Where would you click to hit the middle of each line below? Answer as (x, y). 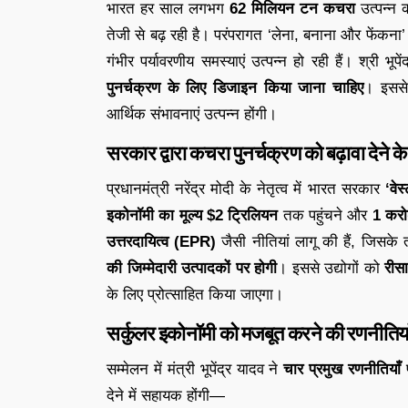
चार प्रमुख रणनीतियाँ (342, 369)
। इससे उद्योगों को (331, 268)
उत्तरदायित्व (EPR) (162, 241)
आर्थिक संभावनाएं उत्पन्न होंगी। (192, 114)
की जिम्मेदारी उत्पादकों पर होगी (192, 268)
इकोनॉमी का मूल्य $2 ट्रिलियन (193, 215)
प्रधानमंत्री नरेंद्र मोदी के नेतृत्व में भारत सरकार (246, 189)
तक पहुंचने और (325, 215)
